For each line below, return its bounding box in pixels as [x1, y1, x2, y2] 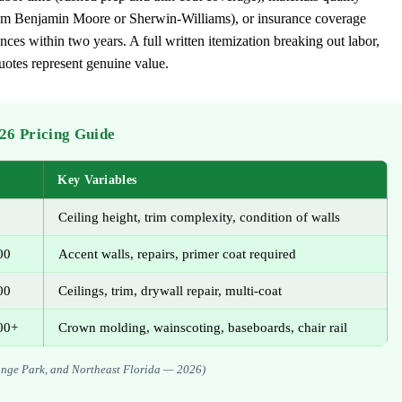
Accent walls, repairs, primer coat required [58, 246, 297, 262]
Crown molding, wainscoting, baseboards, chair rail [58, 319, 348, 336]
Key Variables [57, 172, 137, 188]
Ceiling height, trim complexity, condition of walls [58, 209, 341, 225]
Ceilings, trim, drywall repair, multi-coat [58, 283, 283, 299]
